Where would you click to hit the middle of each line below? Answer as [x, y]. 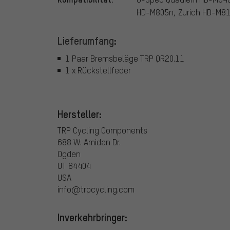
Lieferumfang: [87, 41]
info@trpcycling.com [96, 189]
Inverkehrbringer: [92, 217]
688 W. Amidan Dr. [89, 142]
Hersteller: [80, 114]
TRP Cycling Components [102, 130]
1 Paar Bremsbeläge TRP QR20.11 [125, 58]
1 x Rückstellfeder [98, 70]
